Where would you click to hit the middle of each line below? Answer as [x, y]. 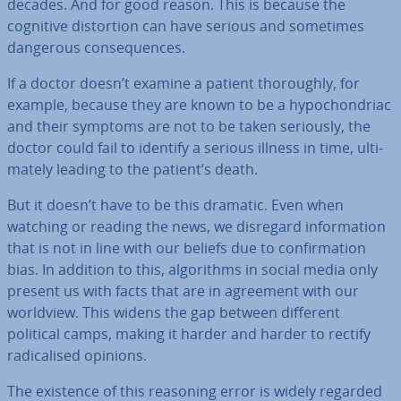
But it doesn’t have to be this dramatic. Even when [175, 205]
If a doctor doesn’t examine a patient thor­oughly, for [183, 83]
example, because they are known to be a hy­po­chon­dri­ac [199, 105]
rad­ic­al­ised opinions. [77, 355]
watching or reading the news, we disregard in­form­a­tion [196, 226]
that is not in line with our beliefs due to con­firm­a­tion [187, 248]
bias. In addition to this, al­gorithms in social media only [192, 269]
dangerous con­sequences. [96, 47]
